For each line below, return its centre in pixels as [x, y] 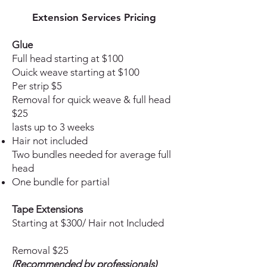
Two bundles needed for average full [91, 154]
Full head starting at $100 [68, 58]
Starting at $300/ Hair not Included [88, 223]
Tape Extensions [47, 209]
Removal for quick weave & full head [91, 100]
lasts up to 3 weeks [53, 127]
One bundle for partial [61, 182]
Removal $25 [40, 250]
